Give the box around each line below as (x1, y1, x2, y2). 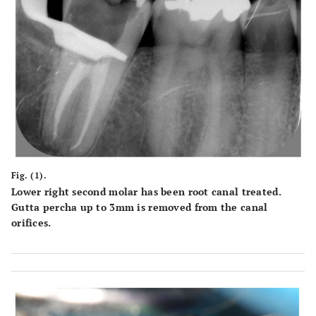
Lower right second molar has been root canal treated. (11, 185, 281, 199)
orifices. (11, 216, 51, 230)
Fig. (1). (11, 170, 47, 181)
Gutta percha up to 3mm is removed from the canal (11, 200, 268, 214)
